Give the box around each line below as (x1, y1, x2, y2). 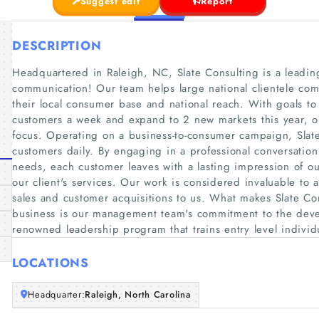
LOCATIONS (12, 253, 89, 271)
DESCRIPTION (12, 37, 102, 54)
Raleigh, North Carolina (85, 288, 191, 301)
